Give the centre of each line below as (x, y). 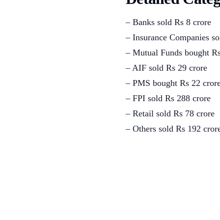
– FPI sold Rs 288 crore (168, 98)
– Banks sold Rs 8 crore (168, 22)
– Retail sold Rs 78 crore (170, 114)
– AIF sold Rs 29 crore (166, 68)
